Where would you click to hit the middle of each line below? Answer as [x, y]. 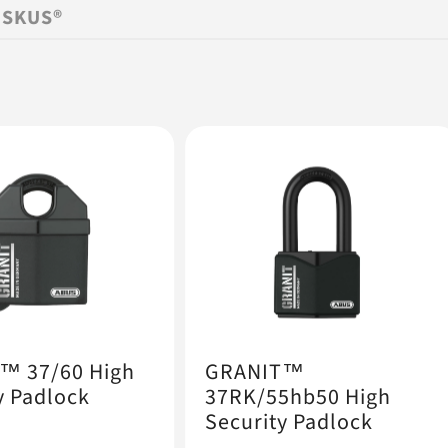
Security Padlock [289, 422]
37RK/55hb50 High [298, 397]
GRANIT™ [255, 372]
